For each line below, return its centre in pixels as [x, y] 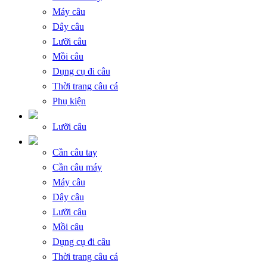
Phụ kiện [69, 101]
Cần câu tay [75, 152]
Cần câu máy [77, 167]
